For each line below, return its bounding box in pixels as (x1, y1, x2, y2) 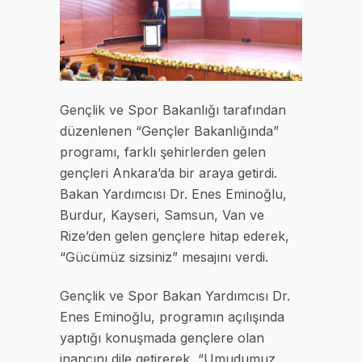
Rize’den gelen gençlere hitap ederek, (60, 228, 289, 245)
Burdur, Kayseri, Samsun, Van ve (60, 207, 264, 224)
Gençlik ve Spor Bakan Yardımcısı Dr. (60, 288, 290, 305)
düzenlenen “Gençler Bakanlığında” (60, 123, 279, 140)
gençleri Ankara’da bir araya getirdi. (60, 165, 277, 182)
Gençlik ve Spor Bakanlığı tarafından (60, 102, 286, 119)
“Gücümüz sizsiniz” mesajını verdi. (60, 249, 268, 266)
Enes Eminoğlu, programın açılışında (60, 309, 284, 326)
